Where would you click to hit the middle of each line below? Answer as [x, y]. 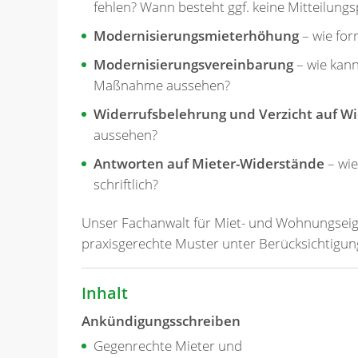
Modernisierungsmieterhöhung [196, 36]
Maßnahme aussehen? [162, 86]
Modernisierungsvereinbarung [193, 65]
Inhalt [105, 293]
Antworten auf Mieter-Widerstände [209, 164]
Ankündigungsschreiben [161, 320]
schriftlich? [126, 185]
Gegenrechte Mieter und [168, 345]
